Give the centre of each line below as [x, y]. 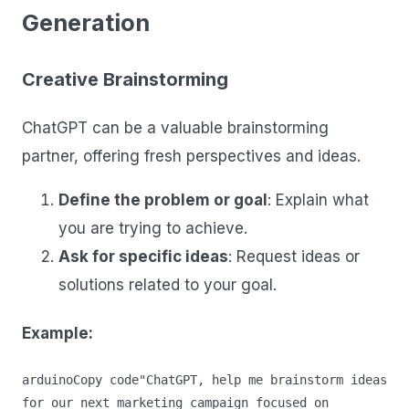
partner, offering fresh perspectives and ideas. [191, 156]
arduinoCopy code [80, 380]
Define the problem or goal [163, 199]
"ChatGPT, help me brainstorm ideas [263, 380]
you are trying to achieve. [153, 228]
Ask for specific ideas [143, 256]
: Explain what [318, 199]
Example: [58, 334]
